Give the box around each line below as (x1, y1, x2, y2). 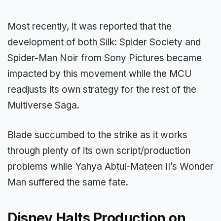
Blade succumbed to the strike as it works (7, 129, 187, 141)
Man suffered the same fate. (7, 177, 128, 188)
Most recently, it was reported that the (7, 20, 172, 32)
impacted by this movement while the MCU (7, 68, 191, 79)
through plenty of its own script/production (7, 145, 190, 156)
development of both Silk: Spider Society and (7, 36, 201, 48)
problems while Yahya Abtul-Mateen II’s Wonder (7, 161, 214, 172)
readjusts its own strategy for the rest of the (7, 83, 196, 95)
